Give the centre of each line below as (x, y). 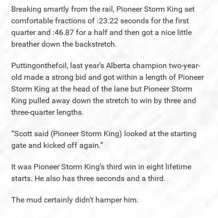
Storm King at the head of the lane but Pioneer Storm (102, 89)
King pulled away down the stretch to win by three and (104, 100)
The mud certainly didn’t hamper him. (75, 200)
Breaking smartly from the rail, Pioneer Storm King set (103, 9)
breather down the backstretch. (64, 44)
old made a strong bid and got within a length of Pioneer (108, 77)
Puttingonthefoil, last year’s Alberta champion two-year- (106, 65)
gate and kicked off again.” (57, 145)
